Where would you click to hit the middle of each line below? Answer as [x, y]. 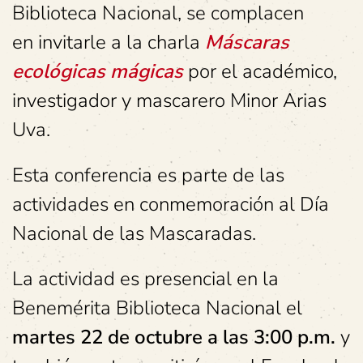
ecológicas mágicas [100, 71]
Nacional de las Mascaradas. [134, 233]
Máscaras [247, 42]
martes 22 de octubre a [115, 337]
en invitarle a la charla [109, 42]
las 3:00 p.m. [282, 337]
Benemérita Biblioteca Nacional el [157, 308]
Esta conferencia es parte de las [148, 175]
